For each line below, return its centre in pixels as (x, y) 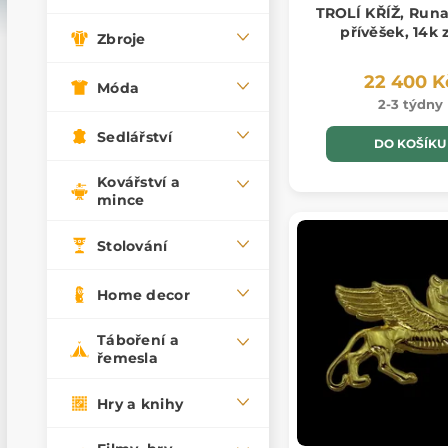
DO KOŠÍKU (410, 144)
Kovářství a (139, 182)
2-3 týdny (410, 104)
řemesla (127, 358)
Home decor (143, 294)
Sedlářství (134, 136)
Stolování (132, 245)
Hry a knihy (140, 403)
